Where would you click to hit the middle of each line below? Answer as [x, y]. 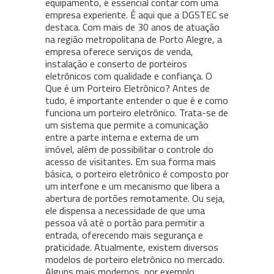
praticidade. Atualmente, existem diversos [132, 247]
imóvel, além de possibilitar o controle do [129, 150]
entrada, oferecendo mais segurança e [124, 235]
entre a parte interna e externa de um [122, 137]
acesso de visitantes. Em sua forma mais [131, 162]
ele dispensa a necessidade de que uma [125, 211]
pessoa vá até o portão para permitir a [125, 223]
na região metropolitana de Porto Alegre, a [134, 39]
